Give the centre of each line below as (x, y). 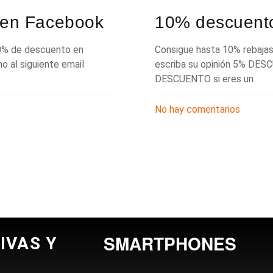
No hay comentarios (197, 110)
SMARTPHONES (170, 243)
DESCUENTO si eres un (204, 79)
